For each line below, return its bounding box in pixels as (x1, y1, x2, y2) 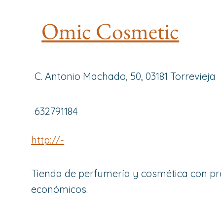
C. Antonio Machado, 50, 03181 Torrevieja (35, 70, 216, 82)
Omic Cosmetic (41, 16, 180, 46)
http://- (31, 134, 65, 146)
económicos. (31, 183, 88, 195)
